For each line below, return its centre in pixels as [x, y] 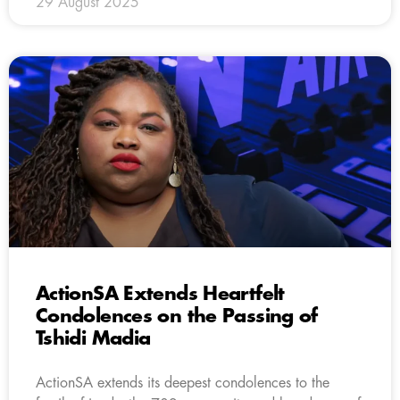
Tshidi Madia [93, 338]
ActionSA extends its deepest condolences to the [183, 383]
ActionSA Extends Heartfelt [160, 294]
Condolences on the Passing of [177, 316]
